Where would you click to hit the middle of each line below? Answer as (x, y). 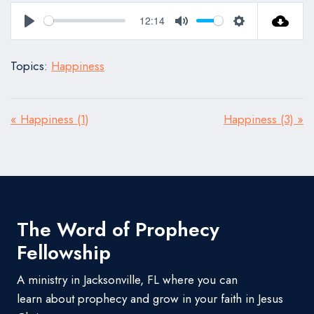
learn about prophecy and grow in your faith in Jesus (150, 299)
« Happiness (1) (50, 119)
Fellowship (64, 253)
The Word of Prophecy (118, 230)
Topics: (29, 66)
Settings (260, 36)
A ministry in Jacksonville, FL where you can (127, 280)
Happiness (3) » (264, 119)
